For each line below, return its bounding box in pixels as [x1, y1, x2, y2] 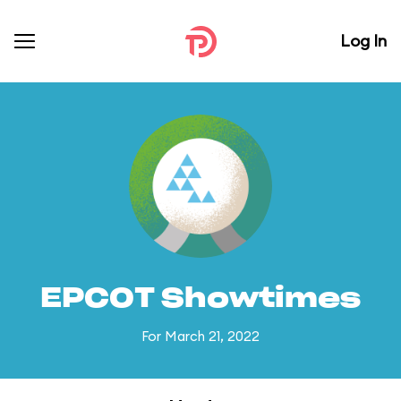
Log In [340, 30, 387, 51]
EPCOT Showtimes [40, 286, 361, 312]
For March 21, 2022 [141, 328, 260, 345]
